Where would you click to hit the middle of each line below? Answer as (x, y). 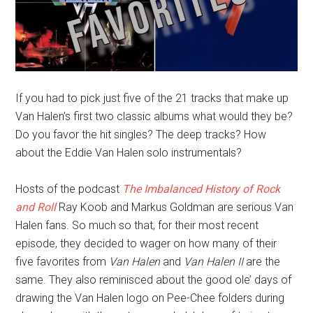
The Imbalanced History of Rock (202, 189)
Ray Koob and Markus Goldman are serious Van (175, 207)
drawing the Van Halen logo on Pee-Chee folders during (150, 298)
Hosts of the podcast (69, 189)
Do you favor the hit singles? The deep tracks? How (141, 134)
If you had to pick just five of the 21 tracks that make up (152, 98)
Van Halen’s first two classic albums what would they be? (154, 116)
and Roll (36, 207)
